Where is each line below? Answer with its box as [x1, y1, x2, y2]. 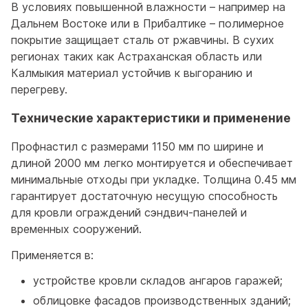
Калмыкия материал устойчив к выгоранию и [11, 66, 252, 80]
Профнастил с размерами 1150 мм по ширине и [11, 140, 263, 154]
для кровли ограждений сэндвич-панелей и [11, 206, 247, 220]
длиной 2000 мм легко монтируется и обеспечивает [11, 156, 293, 170]
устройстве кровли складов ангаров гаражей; [33, 274, 283, 288]
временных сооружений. [11, 222, 142, 236]
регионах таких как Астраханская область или [11, 49, 262, 64]
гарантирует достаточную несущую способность [11, 189, 278, 203]
